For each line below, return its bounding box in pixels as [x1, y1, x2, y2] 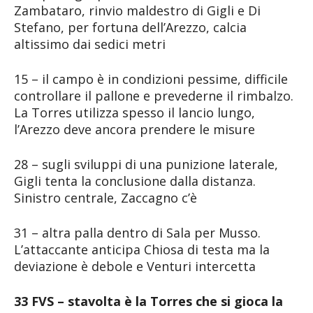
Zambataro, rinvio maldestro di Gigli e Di [14, 1, 261, 19]
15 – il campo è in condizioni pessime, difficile [14, 70, 288, 87]
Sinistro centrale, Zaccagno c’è [14, 189, 197, 206]
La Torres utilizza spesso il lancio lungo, [14, 103, 255, 121]
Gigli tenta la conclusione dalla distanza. [14, 172, 256, 189]
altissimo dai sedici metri [14, 35, 166, 52]
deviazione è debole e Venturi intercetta [14, 257, 256, 275]
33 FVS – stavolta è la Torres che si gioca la [14, 292, 283, 310]
